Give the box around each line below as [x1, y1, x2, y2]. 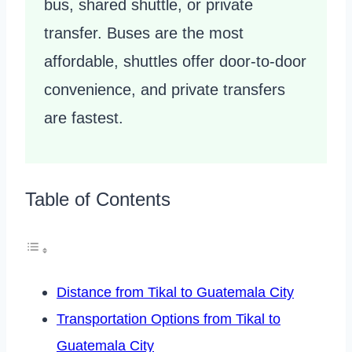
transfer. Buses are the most [44, 24, 244, 42]
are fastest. [44, 109, 123, 127]
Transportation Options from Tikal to [57, 311, 280, 328]
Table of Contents [25, 189, 170, 211]
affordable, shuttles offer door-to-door [44, 53, 306, 71]
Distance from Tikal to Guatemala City [57, 284, 294, 301]
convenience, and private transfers [44, 81, 285, 99]
